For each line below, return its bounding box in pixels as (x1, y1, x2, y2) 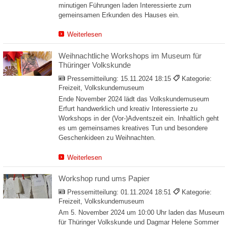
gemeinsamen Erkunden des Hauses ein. (59, 11, 180, 19)
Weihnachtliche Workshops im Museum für (59, 51, 202, 60)
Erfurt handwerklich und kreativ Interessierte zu (59, 105, 197, 113)
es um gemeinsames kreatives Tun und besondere (59, 124, 208, 132)
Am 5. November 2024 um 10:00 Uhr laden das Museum (59, 209, 224, 217)
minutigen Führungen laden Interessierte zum (59, 1, 191, 9)
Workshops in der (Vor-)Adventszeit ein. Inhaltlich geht (59, 115, 219, 123)
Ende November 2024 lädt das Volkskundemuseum (59, 95, 209, 103)
